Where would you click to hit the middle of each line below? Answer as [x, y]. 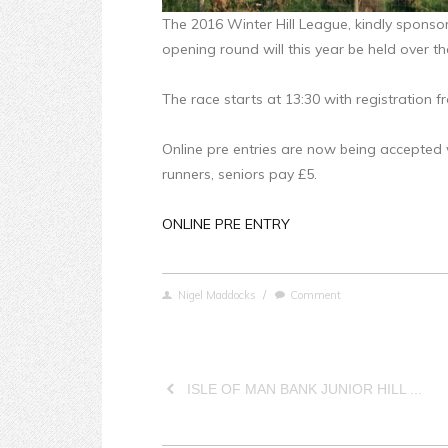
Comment [316, 295]
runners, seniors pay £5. [239, 174]
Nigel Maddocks [216, 295]
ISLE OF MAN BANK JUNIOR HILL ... [304, 389]
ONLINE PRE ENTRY [226, 224]
